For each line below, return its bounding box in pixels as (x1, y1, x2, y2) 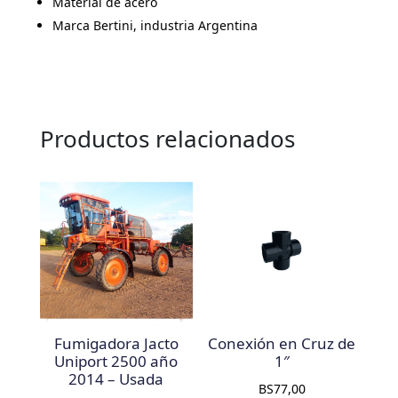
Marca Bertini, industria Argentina (52, 17, 258, 35)
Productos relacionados (39, 123, 295, 155)
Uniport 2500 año (54, 350, 179, 371)
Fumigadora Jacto (53, 332, 179, 354)
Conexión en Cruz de (208, 332, 356, 354)
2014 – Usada (68, 368, 164, 389)
